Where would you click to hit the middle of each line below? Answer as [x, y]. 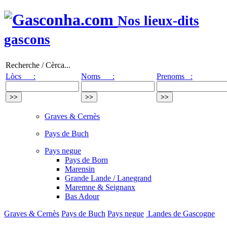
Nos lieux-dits [158, 21]
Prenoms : [175, 76]
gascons [27, 40]
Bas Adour [82, 196]
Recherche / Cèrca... [38, 65]
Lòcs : [21, 76]
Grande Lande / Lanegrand [108, 178]
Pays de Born [86, 160]
